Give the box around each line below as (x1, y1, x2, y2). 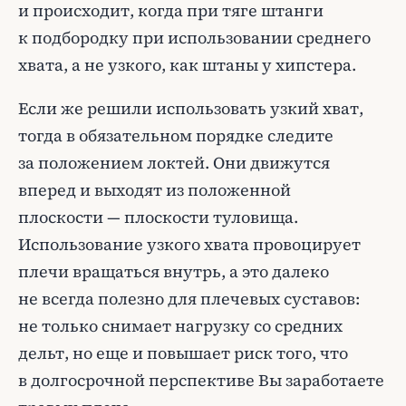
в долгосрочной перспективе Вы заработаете (18, 369, 384, 391)
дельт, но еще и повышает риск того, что (18, 342, 348, 364)
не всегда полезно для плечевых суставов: (18, 287, 360, 310)
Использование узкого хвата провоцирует (18, 233, 361, 256)
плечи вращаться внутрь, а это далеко (18, 260, 329, 283)
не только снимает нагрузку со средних (18, 314, 343, 337)
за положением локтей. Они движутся (18, 151, 330, 174)
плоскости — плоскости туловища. (18, 206, 298, 228)
